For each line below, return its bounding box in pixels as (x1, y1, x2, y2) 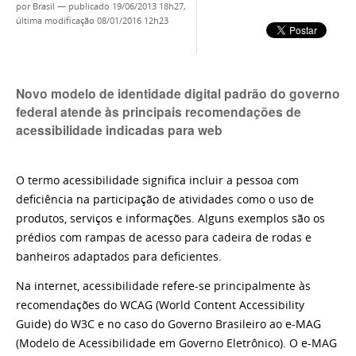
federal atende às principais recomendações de (16, 102, 301, 121)
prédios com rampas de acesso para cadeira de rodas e (16, 230, 311, 245)
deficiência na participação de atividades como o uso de (16, 192, 314, 207)
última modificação (16, 15, 95, 27)
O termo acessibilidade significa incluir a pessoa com (16, 172, 299, 188)
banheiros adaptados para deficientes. (16, 249, 222, 264)
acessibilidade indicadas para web (16, 120, 222, 139)
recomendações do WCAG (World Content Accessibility (16, 298, 304, 313)
